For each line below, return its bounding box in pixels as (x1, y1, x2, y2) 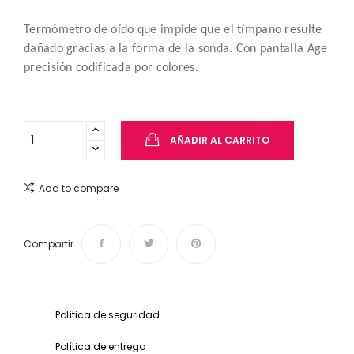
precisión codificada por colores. (24, 61, 198, 74)
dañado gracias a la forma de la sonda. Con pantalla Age (24, 42, 328, 55)
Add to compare (39, 181, 119, 195)
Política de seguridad (55, 307, 160, 322)
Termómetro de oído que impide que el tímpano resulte (24, 23, 322, 36)
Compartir (24, 236, 73, 250)
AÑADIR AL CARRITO (170, 134, 269, 148)
